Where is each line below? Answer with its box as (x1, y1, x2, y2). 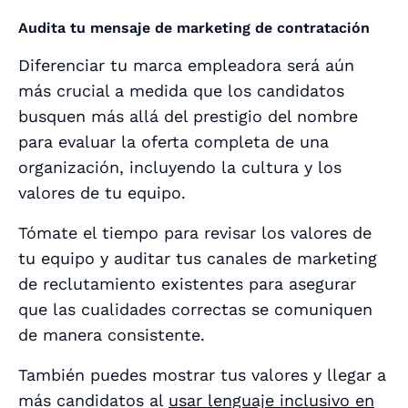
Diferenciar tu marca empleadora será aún (18, 56, 354, 76)
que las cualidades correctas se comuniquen (18, 300, 372, 320)
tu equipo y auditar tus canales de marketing (18, 249, 377, 269)
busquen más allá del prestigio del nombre (18, 107, 358, 127)
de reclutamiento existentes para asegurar (18, 274, 356, 294)
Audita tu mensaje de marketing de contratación (18, 19, 370, 37)
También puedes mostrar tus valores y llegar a (18, 365, 386, 385)
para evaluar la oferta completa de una (18, 132, 329, 152)
